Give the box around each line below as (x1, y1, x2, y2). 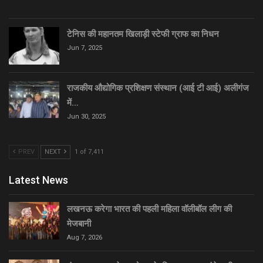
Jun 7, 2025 (67, 43, 102, 52)
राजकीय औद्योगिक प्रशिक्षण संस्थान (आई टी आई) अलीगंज (67, 82, 249, 93)
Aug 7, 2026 (67, 234, 102, 242)
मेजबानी (67, 218, 91, 230)
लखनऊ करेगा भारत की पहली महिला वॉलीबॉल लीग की (67, 204, 232, 215)
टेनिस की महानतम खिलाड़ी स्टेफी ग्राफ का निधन (67, 28, 219, 39)
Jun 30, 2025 (67, 112, 106, 120)
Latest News (9, 174, 68, 187)
